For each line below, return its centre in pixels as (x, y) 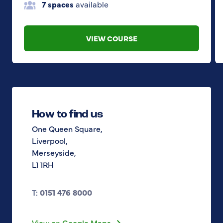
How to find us (67, 114)
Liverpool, (50, 140)
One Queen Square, (67, 128)
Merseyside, (54, 152)
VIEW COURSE (111, 38)
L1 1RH (43, 164)
